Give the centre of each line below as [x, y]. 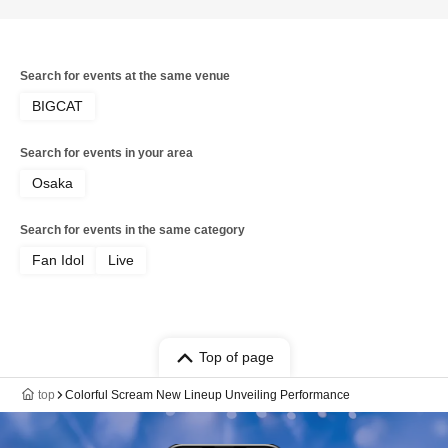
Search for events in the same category [132, 230]
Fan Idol [58, 260]
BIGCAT [57, 106]
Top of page [236, 357]
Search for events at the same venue [125, 76]
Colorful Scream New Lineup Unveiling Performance [207, 395]
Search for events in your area [106, 153]
